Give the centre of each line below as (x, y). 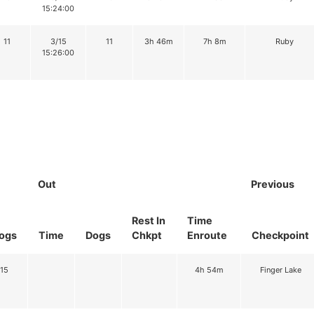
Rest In (149, 221)
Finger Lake (280, 270)
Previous (273, 184)
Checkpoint (280, 235)
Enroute (207, 235)
